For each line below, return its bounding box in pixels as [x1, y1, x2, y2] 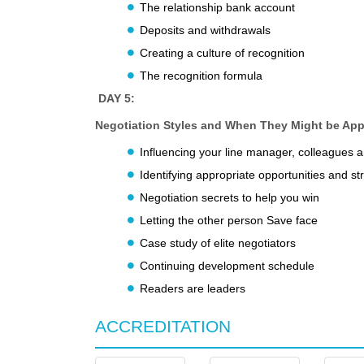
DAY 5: [98, 92, 135, 106]
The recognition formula [140, 69, 262, 83]
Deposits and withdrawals [140, 24, 271, 37]
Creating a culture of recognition [140, 46, 305, 60]
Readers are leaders [140, 282, 245, 296]
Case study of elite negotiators [140, 236, 296, 250]
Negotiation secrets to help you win [140, 191, 319, 205]
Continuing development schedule [140, 259, 314, 273]
